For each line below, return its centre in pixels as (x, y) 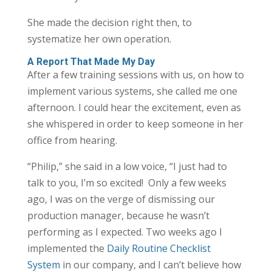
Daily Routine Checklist (157, 248)
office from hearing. (72, 140)
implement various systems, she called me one (132, 91)
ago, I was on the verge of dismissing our (121, 199)
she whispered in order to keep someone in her (135, 124)
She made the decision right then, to (109, 22)
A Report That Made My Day (91, 61)
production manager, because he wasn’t (118, 215)
